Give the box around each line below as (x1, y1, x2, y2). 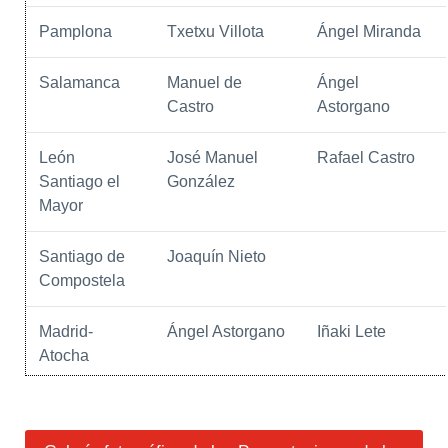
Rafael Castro (317, 149, 416, 167)
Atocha (39, 347, 90, 365)
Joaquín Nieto (167, 248, 267, 266)
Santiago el (39, 173, 121, 191)
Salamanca (39, 74, 121, 92)
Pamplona (39, 23, 113, 41)
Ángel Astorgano (167, 323, 286, 341)
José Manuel (167, 149, 259, 167)
